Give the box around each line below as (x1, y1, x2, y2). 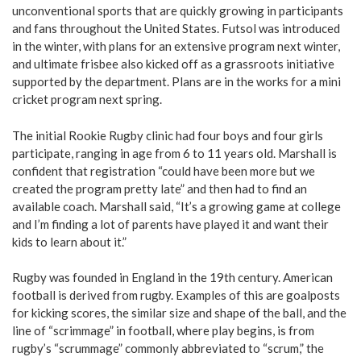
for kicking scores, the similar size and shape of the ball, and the (12, 305, 346, 321)
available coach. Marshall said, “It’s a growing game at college (12, 198, 341, 214)
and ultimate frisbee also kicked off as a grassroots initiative (12, 56, 334, 72)
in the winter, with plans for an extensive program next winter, (12, 39, 340, 54)
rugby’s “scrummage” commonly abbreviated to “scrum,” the (12, 341, 324, 356)
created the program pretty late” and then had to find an (12, 180, 307, 196)
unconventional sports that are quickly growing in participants (12, 3, 343, 19)
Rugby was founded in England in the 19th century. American (12, 270, 333, 285)
